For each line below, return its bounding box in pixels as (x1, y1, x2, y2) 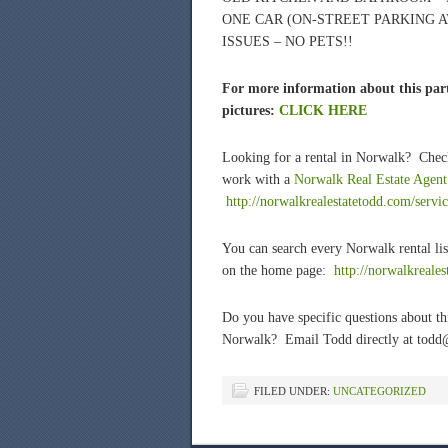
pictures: (222, 103, 279, 118)
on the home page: (222, 263, 334, 278)
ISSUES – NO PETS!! (222, 34, 353, 49)
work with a (222, 172, 294, 187)
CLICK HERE (279, 103, 367, 118)
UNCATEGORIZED (333, 385, 426, 397)
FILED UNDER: (254, 385, 333, 397)
